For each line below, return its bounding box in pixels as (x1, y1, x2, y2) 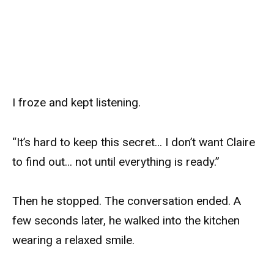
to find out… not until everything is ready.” (12, 154, 220, 169)
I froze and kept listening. (12, 95, 141, 110)
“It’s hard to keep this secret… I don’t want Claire (12, 135, 255, 149)
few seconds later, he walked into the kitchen (12, 213, 240, 228)
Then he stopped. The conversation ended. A (12, 193, 241, 208)
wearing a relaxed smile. (12, 232, 135, 247)
